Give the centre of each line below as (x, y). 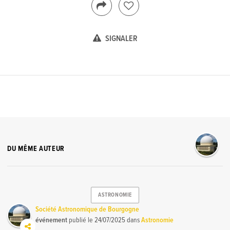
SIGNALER (120, 39)
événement (52, 220)
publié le (81, 220)
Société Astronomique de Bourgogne (88, 209)
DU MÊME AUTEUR (36, 149)
